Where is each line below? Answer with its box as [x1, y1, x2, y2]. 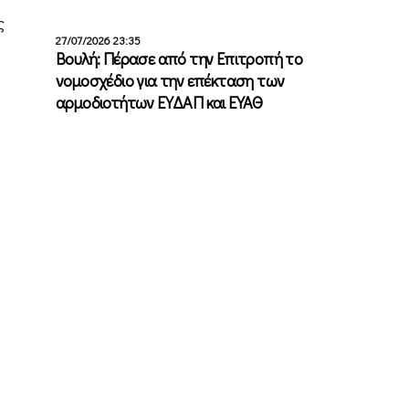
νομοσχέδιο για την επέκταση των [56, 68, 285, 91]
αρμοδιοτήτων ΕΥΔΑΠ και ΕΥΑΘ [56, 90, 263, 113]
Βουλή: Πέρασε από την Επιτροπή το [56, 47, 303, 69]
